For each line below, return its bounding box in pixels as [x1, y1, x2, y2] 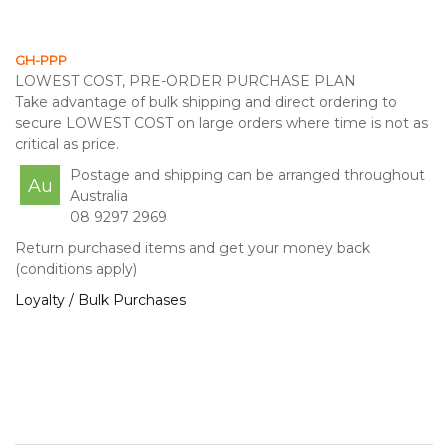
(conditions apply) [15, 259, 137, 278]
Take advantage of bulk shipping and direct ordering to [15, 92, 397, 111]
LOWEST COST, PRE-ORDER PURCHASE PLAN [15, 71, 356, 90]
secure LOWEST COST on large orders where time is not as [15, 113, 428, 132]
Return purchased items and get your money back [15, 238, 370, 257]
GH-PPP [15, 51, 67, 68]
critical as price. [15, 134, 119, 153]
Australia [70, 186, 128, 205]
